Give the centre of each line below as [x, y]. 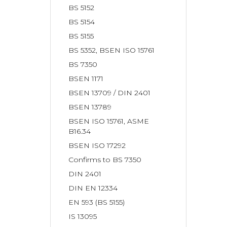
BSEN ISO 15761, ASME [109, 121]
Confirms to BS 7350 [105, 160]
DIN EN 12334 [93, 188]
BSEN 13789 [90, 107]
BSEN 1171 [86, 79]
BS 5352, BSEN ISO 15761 [112, 50]
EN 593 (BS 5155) [97, 202]
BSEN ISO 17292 [97, 145]
